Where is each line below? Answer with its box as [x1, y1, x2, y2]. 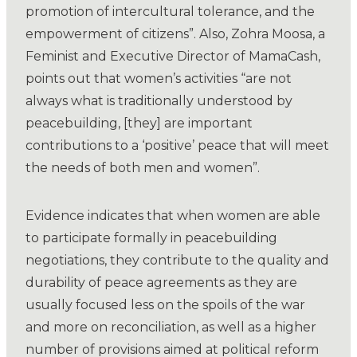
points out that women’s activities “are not [25, 71, 292, 87]
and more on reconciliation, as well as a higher [25, 320, 316, 335]
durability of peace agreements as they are [25, 275, 297, 291]
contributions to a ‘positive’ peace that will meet [25, 138, 329, 154]
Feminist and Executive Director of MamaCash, [25, 49, 320, 65]
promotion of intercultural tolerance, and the [25, 4, 315, 20]
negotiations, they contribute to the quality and [25, 253, 329, 269]
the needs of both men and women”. [25, 160, 260, 176]
